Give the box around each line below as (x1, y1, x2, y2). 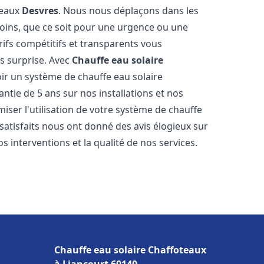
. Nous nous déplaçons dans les (58, 4, 199, 17)
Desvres (22, 4, 59, 17)
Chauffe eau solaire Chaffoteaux (54, 243, 206, 256)
